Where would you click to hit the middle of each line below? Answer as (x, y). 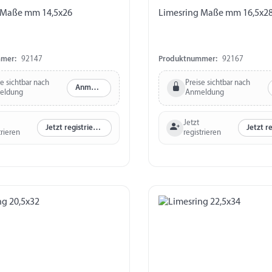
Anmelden (95, 88)
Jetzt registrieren (97, 128)
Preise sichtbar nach (217, 83)
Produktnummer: (188, 59)
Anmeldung (204, 92)
